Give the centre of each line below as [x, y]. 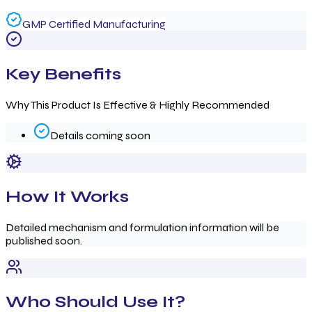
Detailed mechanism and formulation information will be [142, 227]
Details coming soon [100, 135]
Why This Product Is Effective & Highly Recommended [138, 105]
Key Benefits [63, 75]
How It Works [67, 196]
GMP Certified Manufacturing [94, 24]
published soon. [44, 240]
